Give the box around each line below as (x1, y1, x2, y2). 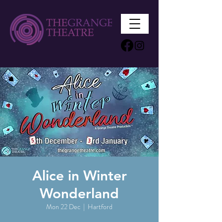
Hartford (88, 202, 112, 212)
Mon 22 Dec (46, 202, 80, 212)
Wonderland (40, 185, 119, 202)
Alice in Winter (32, 167, 127, 184)
